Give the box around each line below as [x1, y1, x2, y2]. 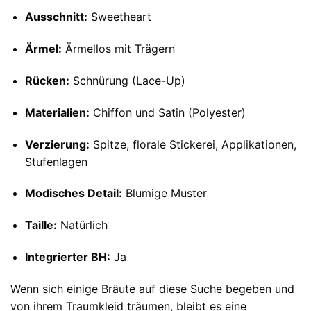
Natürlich [56, 218, 108, 233]
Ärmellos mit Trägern [61, 42, 175, 56]
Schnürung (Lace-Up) [69, 74, 185, 88]
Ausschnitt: [24, 10, 87, 24]
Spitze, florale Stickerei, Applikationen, [89, 137, 296, 151]
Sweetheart [87, 10, 151, 24]
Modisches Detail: [24, 186, 122, 201]
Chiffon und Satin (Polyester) [89, 105, 246, 119]
